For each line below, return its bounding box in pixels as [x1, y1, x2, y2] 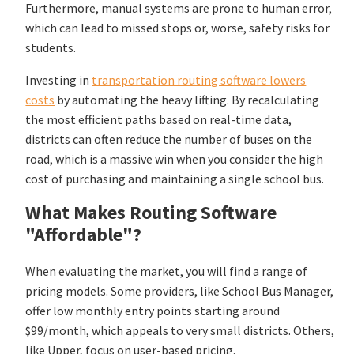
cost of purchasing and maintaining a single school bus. [25, 171, 325, 187]
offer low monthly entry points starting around [25, 303, 281, 319]
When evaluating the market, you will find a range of [25, 263, 308, 280]
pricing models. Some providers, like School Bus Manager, [25, 283, 334, 299]
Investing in [25, 72, 90, 88]
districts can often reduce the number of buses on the [25, 131, 313, 148]
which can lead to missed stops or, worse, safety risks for [25, 20, 330, 36]
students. [25, 40, 77, 56]
